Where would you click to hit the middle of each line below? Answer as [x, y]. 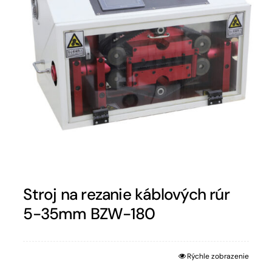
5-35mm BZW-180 [89, 213]
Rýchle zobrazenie [218, 256]
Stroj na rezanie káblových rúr [126, 194]
